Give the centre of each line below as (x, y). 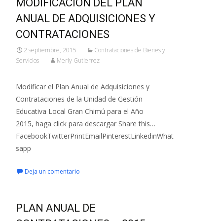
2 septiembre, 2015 (50, 50)
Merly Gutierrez (78, 60)
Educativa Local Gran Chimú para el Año (80, 111)
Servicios (27, 60)
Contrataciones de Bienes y (130, 50)
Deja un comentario (52, 171)
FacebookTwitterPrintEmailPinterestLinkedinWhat (95, 136)
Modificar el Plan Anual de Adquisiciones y (83, 87)
